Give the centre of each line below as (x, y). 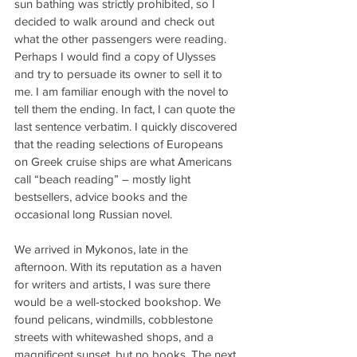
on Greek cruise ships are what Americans (125, 161)
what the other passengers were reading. (122, 39)
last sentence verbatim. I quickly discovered (127, 126)
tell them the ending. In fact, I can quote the (126, 109)
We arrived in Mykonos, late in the (103, 249)
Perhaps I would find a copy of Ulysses (117, 56)
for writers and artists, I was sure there (114, 284)
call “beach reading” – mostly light (104, 179)
